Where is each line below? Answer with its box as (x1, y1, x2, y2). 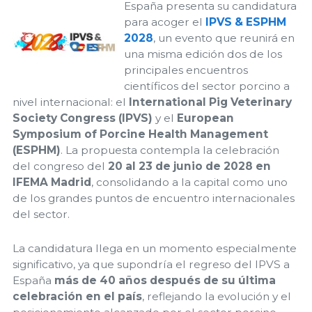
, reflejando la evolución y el (142, 289, 291, 303)
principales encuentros (124, 63, 248, 77)
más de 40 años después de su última (54, 273, 276, 287)
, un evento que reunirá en (153, 31, 295, 45)
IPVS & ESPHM (205, 15, 286, 29)
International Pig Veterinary (129, 95, 292, 109)
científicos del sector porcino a (124, 79, 290, 93)
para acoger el (124, 15, 205, 29)
